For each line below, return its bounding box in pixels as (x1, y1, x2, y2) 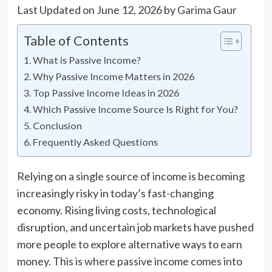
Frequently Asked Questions (32, 135, 158, 148)
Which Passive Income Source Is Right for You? (32, 103, 238, 115)
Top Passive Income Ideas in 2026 (32, 86, 179, 98)
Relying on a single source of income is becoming (16, 169, 245, 183)
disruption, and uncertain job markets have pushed (16, 220, 254, 234)
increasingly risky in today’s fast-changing (16, 186, 214, 200)
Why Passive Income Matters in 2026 (32, 70, 194, 82)
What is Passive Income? (32, 53, 141, 66)
